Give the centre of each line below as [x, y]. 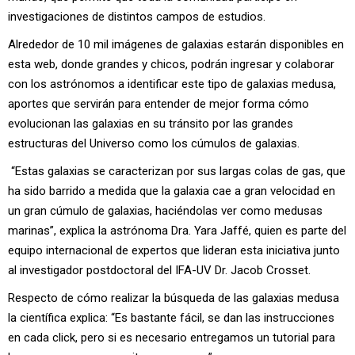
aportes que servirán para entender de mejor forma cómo [158, 104]
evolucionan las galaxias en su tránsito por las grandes [151, 124]
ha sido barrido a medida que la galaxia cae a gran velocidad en [172, 191]
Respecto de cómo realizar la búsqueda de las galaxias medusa [174, 298]
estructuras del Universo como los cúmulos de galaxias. [154, 144]
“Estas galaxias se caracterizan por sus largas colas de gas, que [177, 172]
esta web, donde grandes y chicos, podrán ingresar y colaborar [171, 65]
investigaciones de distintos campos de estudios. [137, 17]
